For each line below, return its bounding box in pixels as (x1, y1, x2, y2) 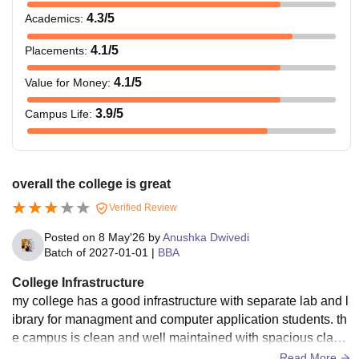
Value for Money (25, 75, 107, 89)
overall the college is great (12, 176, 171, 191)
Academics (25, 12, 80, 26)
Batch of (44, 245, 86, 259)
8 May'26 (99, 230, 145, 244)
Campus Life (25, 107, 89, 121)
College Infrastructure (12, 275, 144, 289)
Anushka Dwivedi (163, 230, 249, 244)
